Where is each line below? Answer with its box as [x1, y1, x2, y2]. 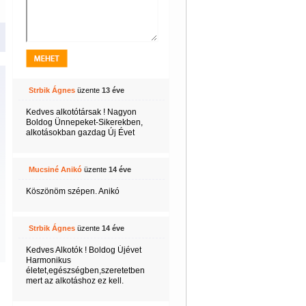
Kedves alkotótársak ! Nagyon [25, 107, 137, 117]
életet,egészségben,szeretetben [25, 266, 145, 275]
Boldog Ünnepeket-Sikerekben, [25, 117, 143, 127]
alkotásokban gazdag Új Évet [25, 128, 135, 137]
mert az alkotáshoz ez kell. [25, 276, 124, 286]
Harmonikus [25, 255, 71, 265]
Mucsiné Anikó [28, 165, 82, 173]
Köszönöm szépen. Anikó [25, 186, 120, 196]
